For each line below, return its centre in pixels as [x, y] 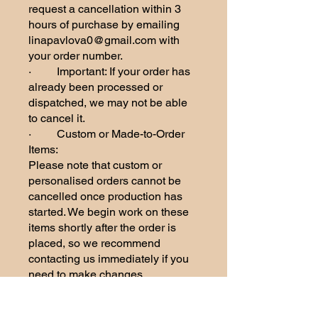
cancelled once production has [105, 197]
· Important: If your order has [109, 72]
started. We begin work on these [109, 212]
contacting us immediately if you [109, 259]
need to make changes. [87, 275]
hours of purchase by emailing [104, 25]
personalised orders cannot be [105, 181]
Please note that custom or [95, 165]
